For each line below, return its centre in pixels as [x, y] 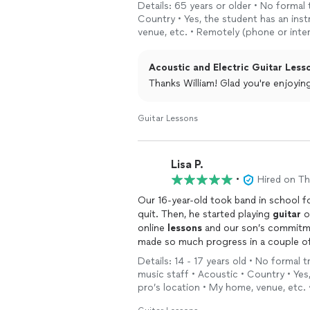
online [153, 228]
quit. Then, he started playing [205, 214]
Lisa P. [187, 164]
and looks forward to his [194, 256]
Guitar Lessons [168, 118]
